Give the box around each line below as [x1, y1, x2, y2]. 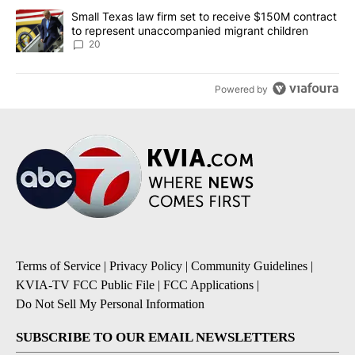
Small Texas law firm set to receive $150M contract [71, 10, 337, 24]
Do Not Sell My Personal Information [16, 297, 204, 311]
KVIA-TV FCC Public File [16, 278, 155, 292]
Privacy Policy [109, 259, 182, 273]
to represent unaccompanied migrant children [71, 24, 308, 38]
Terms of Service [16, 259, 101, 273]
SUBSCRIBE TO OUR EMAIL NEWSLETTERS [16, 330, 295, 345]
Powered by [215, 83, 269, 95]
